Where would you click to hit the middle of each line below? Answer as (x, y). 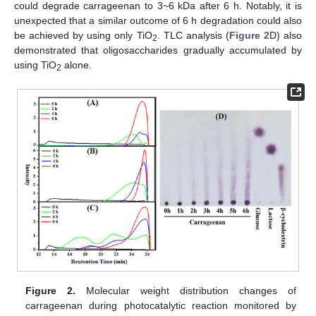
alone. (77, 65)
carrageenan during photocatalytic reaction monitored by (161, 305)
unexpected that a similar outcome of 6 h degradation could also (158, 21)
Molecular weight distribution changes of (186, 290)
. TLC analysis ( (193, 36)
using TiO (35, 65)
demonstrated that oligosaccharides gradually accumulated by (158, 50)
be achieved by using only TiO (83, 36)
